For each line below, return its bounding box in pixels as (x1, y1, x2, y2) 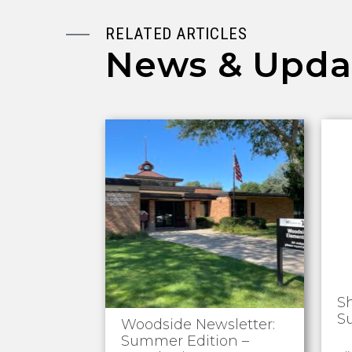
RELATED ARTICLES (105, 24, 247, 43)
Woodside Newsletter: (121, 316, 276, 333)
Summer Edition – (121, 332, 250, 350)
